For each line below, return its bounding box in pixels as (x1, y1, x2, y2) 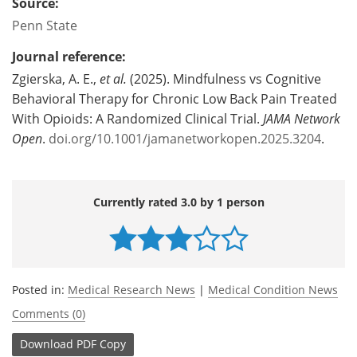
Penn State (12, 16, 77, 33)
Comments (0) (12, 305, 85, 321)
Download (20, 336, 73, 352)
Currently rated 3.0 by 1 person (92, 194, 265, 210)
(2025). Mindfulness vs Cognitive (127, 69, 321, 87)
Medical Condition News (208, 281, 338, 297)
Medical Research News (68, 281, 195, 297)
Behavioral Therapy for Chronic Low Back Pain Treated (12, 89, 337, 107)
